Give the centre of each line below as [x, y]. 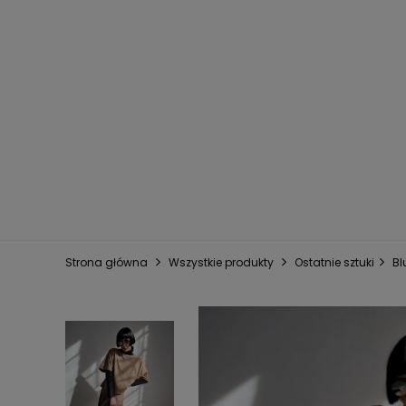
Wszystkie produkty [221, 262]
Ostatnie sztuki [334, 262]
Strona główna [106, 262]
